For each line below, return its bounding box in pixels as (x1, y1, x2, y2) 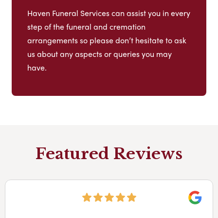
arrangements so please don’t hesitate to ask (27, 34, 186, 46)
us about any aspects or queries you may (27, 48, 172, 59)
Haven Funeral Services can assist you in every (27, 7, 190, 18)
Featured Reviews (36, 144, 182, 163)
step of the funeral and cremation (27, 20, 145, 32)
